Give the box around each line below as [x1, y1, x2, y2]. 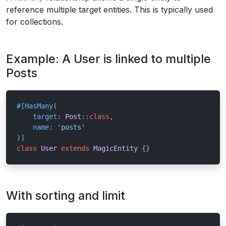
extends [61, 144, 89, 152]
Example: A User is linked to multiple [6, 51, 211, 66]
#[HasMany [17, 102, 53, 110]
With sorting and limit [6, 188, 125, 203]
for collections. [6, 17, 63, 27]
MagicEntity [93, 144, 138, 152]
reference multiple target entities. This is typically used [6, 5, 213, 15]
